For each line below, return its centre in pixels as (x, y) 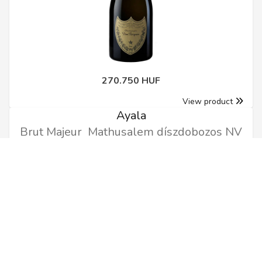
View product (208, 101)
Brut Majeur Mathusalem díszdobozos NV (131, 132)
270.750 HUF (131, 80)
